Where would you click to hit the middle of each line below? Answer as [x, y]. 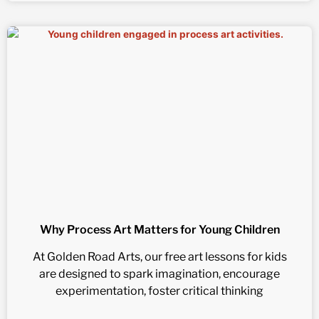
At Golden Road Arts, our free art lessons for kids [159, 257]
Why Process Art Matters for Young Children [159, 230]
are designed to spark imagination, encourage [159, 274]
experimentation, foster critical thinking [159, 291]
